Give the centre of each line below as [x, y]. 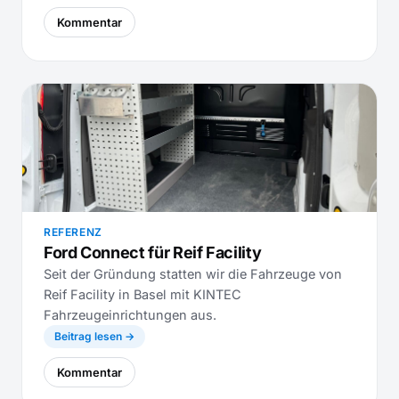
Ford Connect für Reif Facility [153, 252]
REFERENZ [73, 232]
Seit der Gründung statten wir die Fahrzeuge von [193, 274]
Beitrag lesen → [94, 336]
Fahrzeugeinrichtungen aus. [130, 315]
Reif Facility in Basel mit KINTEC [142, 294]
